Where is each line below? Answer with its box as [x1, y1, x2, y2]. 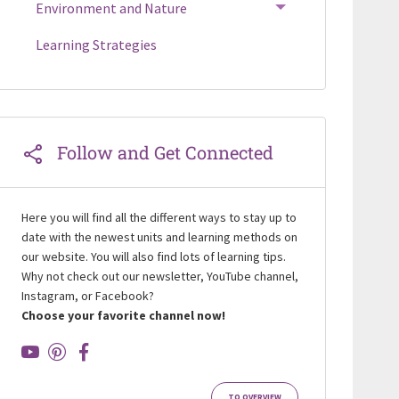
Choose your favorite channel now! [20, 307, 225, 323]
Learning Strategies [35, 36, 157, 53]
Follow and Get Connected [56, 141, 273, 164]
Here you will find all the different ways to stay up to [20, 209, 297, 225]
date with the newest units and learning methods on [20, 229, 297, 245]
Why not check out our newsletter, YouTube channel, [20, 268, 298, 284]
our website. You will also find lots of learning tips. [20, 248, 286, 265]
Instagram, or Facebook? [20, 288, 154, 304]
